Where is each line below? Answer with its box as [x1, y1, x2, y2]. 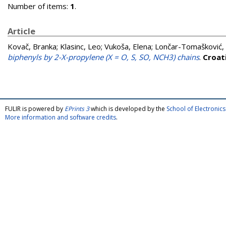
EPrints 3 [65, 104, 89, 113]
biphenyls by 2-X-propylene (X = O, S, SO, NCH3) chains [8, 52, 199, 62]
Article [8, 25, 35, 37]
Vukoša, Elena [104, 41, 151, 51]
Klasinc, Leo [60, 41, 101, 51]
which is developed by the [89, 104, 166, 113]
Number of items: [8, 1, 70, 11]
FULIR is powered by [5, 104, 65, 113]
